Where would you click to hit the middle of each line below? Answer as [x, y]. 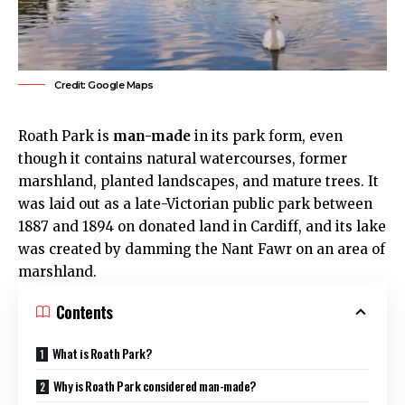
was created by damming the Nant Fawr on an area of [202, 249]
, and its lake [342, 226]
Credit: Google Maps [104, 85]
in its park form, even [267, 136]
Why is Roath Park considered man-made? [154, 385]
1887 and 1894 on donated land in [134, 226]
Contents [85, 311]
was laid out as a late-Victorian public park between [195, 203]
